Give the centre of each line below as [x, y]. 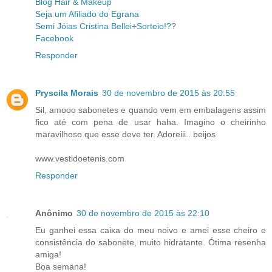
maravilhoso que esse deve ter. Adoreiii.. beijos [125, 134]
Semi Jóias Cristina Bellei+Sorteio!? [103, 26]
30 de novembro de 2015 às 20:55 [168, 93]
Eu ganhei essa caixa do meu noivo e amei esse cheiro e [151, 230]
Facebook [54, 39]
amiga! [48, 255]
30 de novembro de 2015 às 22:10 [143, 213]
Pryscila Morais [67, 93]
